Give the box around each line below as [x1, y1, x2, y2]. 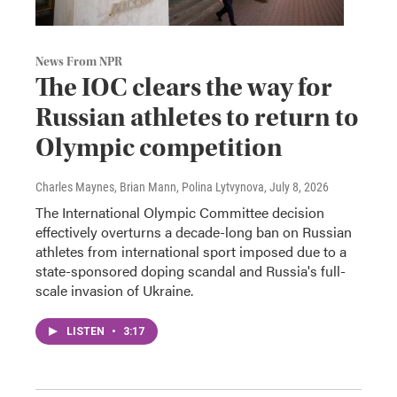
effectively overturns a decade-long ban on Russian [35, 221, 352, 242]
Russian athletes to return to [35, 101, 359, 133]
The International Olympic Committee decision [35, 201, 324, 222]
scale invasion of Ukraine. [35, 279, 193, 300]
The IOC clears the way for [35, 71, 332, 103]
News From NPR [35, 54, 122, 69]
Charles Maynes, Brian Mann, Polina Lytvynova [35, 179, 264, 194]
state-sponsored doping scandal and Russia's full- [35, 260, 346, 281]
